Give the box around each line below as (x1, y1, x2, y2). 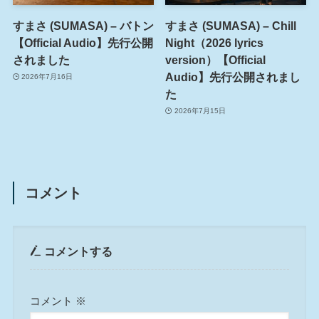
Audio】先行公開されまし (165, 70, 301, 83)
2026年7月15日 (174, 107, 226, 115)
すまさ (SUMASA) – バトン (12, 19, 154, 32)
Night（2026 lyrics (165, 36, 264, 49)
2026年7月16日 (21, 73, 73, 81)
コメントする (41, 245, 113, 258)
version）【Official (165, 53, 266, 66)
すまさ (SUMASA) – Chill (165, 19, 297, 32)
